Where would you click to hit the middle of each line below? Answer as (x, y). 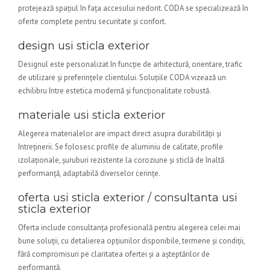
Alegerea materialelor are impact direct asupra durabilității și (120, 133)
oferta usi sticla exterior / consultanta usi (128, 198)
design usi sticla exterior (84, 46)
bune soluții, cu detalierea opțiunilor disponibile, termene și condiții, (131, 241)
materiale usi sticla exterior (92, 115)
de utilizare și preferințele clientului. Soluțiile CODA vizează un (122, 77)
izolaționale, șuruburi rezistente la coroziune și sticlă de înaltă (121, 160)
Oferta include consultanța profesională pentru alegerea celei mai (129, 228)
